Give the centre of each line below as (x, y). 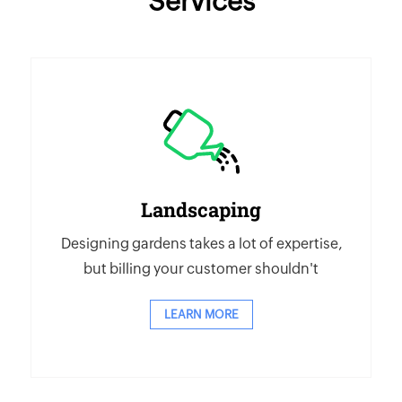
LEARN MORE (201, 315)
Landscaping (201, 210)
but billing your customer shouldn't (201, 269)
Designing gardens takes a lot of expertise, (201, 244)
